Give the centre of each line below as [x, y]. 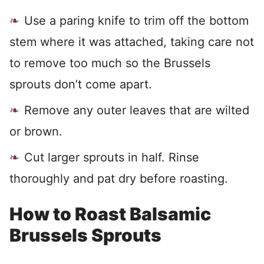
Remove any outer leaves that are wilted [137, 110]
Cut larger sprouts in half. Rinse [112, 158]
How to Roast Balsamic [110, 214]
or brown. [36, 132]
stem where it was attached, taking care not [132, 42]
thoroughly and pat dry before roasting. [119, 179]
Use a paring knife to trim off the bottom [136, 21]
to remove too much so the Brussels [110, 63]
